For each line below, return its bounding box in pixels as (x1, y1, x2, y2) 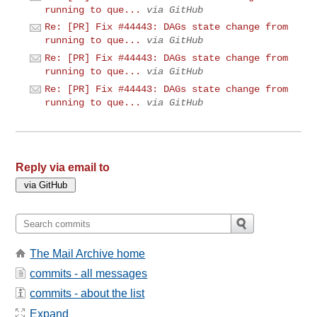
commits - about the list (30, 287, 145, 300)
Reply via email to (16, 161, 110, 174)
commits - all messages (30, 267, 148, 279)
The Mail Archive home (30, 247, 146, 260)
